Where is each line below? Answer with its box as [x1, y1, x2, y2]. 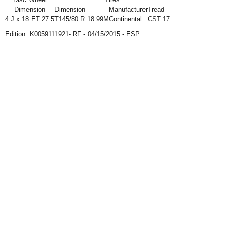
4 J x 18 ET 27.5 [5, 15, 54, 23]
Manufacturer [109, 6, 148, 13]
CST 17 [148, 15, 170, 23]
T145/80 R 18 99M [54, 15, 109, 23]
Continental [109, 15, 142, 23]
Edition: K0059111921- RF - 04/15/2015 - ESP [5, 30, 140, 38]
